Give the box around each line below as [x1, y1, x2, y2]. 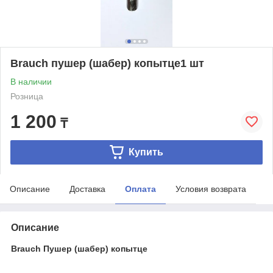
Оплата [125, 183, 156, 194]
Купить [128, 146, 163, 157]
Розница [10, 91, 43, 101]
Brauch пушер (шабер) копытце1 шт [10, 57, 204, 69]
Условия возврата [175, 183, 246, 194]
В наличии [10, 76, 52, 87]
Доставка [69, 183, 105, 194]
